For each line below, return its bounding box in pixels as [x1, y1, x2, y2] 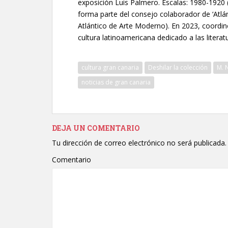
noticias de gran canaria [81, 78, 151, 87]
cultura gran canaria [81, 63, 139, 72]
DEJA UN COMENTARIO [52, 123, 140, 133]
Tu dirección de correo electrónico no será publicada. [52, 138, 226, 148]
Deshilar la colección [148, 63, 208, 72]
